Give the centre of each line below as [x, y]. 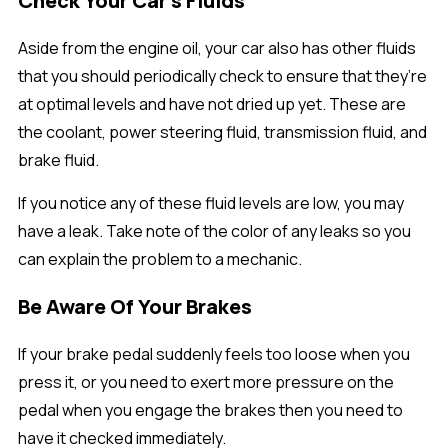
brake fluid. [58, 160]
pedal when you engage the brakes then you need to [210, 410]
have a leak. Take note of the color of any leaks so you [214, 231]
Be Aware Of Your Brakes [135, 307]
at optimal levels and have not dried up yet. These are [212, 104]
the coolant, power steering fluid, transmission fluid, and [222, 132]
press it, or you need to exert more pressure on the [206, 382]
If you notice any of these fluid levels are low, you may [211, 203]
